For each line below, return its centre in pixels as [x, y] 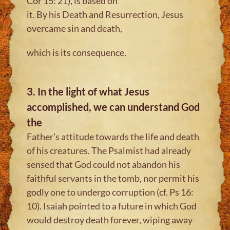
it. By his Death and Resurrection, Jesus [105, 14]
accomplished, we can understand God [113, 107]
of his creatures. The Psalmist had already [109, 150]
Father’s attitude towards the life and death [113, 136]
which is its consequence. [77, 52]
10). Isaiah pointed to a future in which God [112, 206]
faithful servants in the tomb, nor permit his [113, 178]
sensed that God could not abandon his [104, 164]
